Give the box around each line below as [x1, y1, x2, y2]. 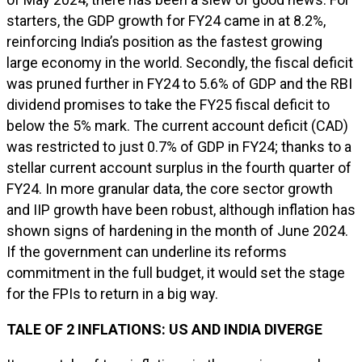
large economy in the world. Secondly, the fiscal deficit [6, 54, 353, 71]
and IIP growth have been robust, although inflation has [6, 201, 356, 218]
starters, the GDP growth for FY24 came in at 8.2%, [6, 12, 326, 29]
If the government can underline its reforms [6, 243, 287, 260]
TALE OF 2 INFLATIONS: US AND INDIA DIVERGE [6, 321, 322, 338]
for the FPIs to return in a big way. [6, 285, 218, 302]
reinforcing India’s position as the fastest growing [6, 33, 322, 50]
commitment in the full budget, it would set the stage [6, 264, 345, 281]
